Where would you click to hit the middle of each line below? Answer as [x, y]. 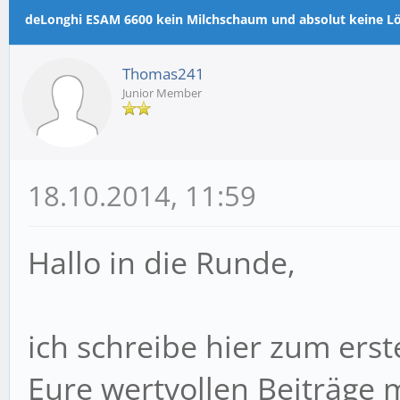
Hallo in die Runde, [162, 262]
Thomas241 [163, 74]
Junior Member [162, 93]
